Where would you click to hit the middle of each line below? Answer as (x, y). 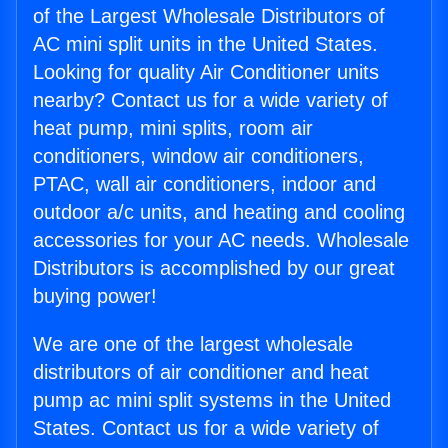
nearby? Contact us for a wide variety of (210, 100)
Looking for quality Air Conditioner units (206, 72)
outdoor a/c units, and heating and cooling (219, 212)
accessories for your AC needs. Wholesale (221, 240)
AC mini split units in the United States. (205, 44)
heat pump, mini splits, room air (173, 128)
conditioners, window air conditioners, (198, 156)
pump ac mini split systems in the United (212, 400)
